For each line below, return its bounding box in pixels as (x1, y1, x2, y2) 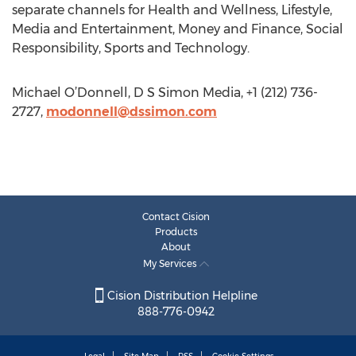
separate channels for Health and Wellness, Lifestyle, (12, 2, 332, 17)
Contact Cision (142, 211, 210, 222)
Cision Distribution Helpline (103, 288, 257, 304)
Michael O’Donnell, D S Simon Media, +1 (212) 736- (12, 85, 318, 100)
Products (154, 226, 198, 238)
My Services (143, 257, 199, 269)
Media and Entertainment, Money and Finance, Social (12, 21, 343, 37)
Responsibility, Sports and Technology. (12, 41, 250, 56)
